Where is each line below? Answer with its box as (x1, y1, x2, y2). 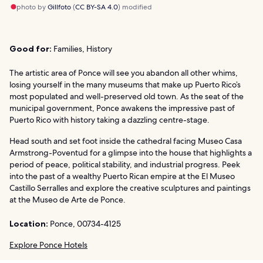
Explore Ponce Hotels (9, 240, 87, 251)
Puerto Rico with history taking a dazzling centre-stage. (9, 114, 210, 126)
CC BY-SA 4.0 (75, 2, 118, 12)
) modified (118, 2, 152, 12)
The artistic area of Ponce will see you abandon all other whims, (9, 68, 238, 79)
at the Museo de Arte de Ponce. (9, 194, 126, 205)
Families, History (52, 43, 112, 55)
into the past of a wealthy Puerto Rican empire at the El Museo (9, 171, 235, 182)
